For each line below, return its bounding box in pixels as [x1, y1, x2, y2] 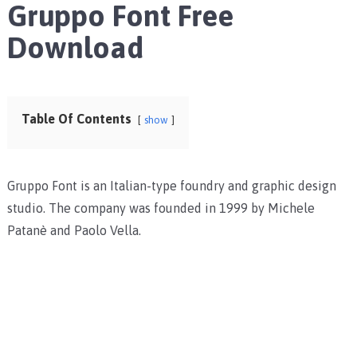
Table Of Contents [21, 112, 131, 127]
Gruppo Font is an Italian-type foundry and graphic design [6, 178, 336, 194]
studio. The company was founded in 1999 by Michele [6, 201, 315, 216]
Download [6, 30, 143, 65]
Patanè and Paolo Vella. [6, 223, 141, 238]
